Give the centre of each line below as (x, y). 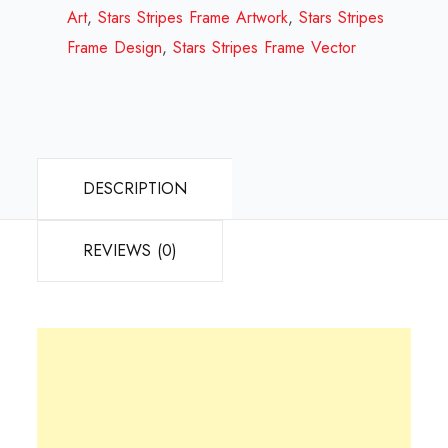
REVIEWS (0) (130, 251)
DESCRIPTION (135, 189)
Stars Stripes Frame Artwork (193, 18)
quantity (229, 75)
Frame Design (115, 48)
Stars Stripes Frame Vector (265, 48)
